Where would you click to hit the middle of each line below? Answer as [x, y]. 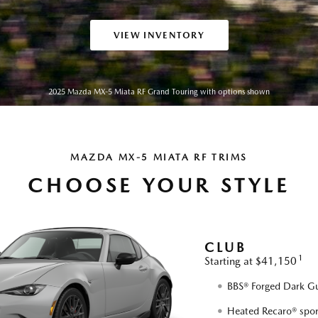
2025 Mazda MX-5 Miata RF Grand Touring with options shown [159, 92]
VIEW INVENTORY [159, 35]
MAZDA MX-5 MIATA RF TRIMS [159, 157]
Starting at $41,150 [252, 261]
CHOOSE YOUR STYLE [159, 185]
